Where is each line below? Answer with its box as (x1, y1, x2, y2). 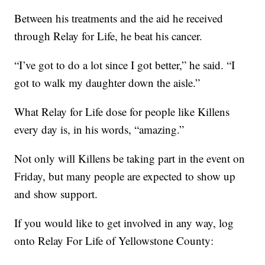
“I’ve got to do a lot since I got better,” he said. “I (14, 57, 235, 72)
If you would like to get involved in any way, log (14, 215, 234, 230)
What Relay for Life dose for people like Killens (14, 104, 230, 119)
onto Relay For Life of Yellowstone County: (14, 232, 214, 248)
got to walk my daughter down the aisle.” (14, 75, 201, 90)
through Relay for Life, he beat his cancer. (14, 28, 203, 43)
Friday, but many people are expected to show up (14, 168, 236, 183)
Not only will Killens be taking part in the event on (14, 150, 245, 166)
